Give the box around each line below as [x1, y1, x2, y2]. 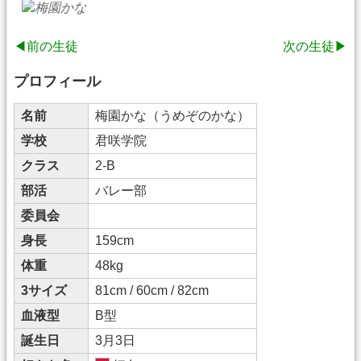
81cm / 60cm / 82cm [95, 284, 209, 298]
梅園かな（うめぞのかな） [95, 109, 250, 123]
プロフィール [14, 73, 101, 90]
